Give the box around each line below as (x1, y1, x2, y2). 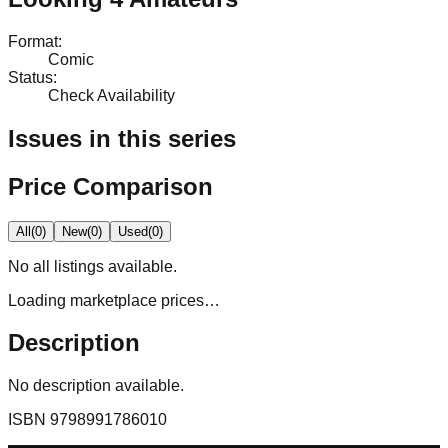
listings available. (50, 257, 177, 275)
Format (8, 32, 58, 50)
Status (8, 68, 53, 86)
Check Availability (48, 86, 175, 104)
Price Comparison (8, 172, 213, 200)
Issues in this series (8, 124, 236, 152)
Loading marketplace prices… (8, 291, 220, 309)
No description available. (8, 377, 184, 395)
